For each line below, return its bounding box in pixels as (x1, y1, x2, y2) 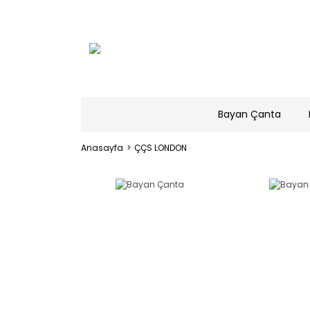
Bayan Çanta (218, 107, 281, 121)
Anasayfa (81, 142, 123, 154)
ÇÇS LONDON (134, 142, 187, 154)
